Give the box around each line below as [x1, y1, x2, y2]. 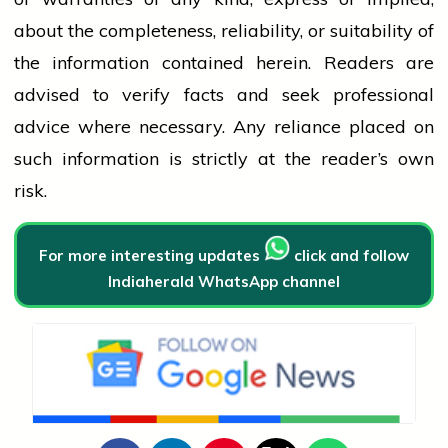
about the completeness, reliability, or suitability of [14, 19, 434, 43]
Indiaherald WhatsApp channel [108, 272, 340, 292]
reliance [274, 115, 341, 139]
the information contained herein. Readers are [14, 51, 434, 75]
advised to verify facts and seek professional [14, 83, 434, 107]
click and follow [290, 246, 409, 266]
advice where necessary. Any [14, 115, 274, 139]
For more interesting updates [39, 246, 264, 266]
